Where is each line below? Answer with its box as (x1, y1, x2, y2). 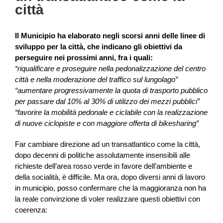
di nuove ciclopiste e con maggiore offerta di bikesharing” (15, 118, 199, 127)
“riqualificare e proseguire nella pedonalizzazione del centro (15, 64, 206, 73)
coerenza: (15, 205, 47, 214)
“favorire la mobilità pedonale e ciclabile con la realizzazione (15, 108, 208, 116)
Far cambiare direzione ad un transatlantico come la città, (15, 139, 200, 148)
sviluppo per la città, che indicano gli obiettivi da (15, 42, 182, 51)
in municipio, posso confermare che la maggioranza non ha (15, 183, 206, 192)
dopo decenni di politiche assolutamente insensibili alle (15, 150, 190, 159)
